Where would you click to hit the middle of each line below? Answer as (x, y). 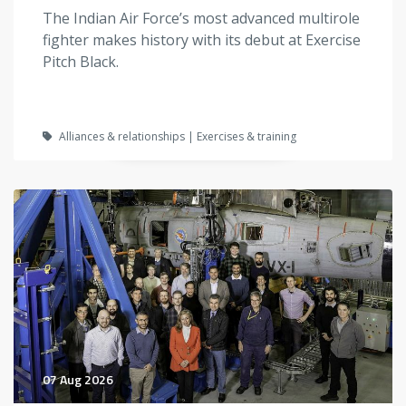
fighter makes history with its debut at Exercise (202, 40)
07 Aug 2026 (78, 379)
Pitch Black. (81, 62)
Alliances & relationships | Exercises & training (176, 137)
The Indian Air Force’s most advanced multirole (201, 19)
